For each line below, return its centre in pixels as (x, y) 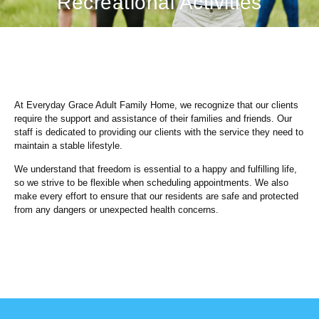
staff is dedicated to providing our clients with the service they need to (159, 132)
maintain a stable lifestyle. (68, 146)
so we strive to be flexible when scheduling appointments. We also (151, 183)
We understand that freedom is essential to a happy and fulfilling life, (156, 169)
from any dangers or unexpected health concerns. (116, 210)
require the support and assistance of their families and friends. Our (153, 119)
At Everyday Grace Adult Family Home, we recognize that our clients (156, 105)
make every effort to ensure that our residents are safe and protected (156, 197)
